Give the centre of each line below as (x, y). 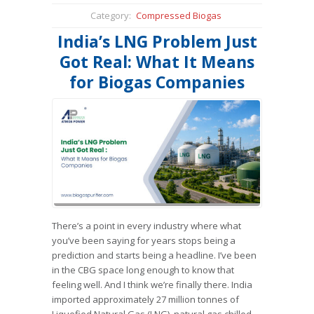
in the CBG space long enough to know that (143, 270)
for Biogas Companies (157, 82)
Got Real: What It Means (157, 62)
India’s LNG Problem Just (157, 42)
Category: (110, 16)
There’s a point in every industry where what (146, 226)
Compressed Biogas (178, 16)
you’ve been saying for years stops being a (144, 241)
